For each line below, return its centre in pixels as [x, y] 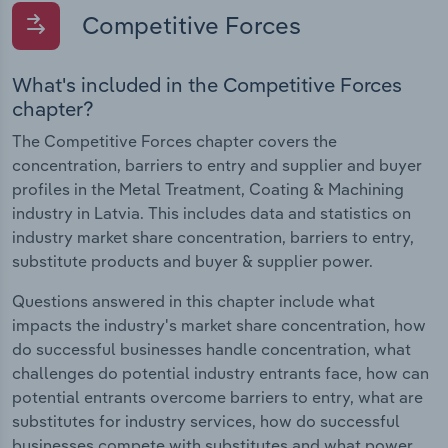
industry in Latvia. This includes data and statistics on [211, 212]
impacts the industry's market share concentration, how [219, 324]
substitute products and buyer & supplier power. [192, 260]
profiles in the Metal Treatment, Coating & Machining [208, 188]
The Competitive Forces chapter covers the [174, 140]
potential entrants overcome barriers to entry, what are [217, 396]
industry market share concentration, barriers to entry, [213, 236]
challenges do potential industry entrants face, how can [220, 372]
